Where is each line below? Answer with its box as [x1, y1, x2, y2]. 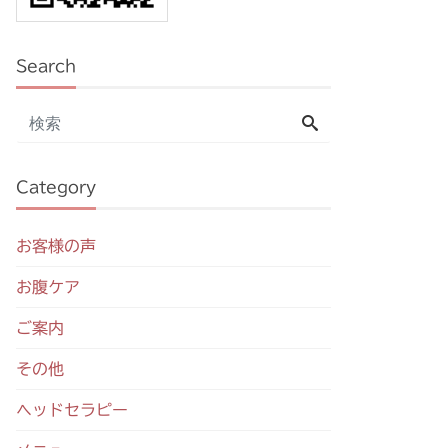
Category [16, 179, 96, 196]
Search [16, 58, 76, 75]
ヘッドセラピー [16, 402, 128, 419]
